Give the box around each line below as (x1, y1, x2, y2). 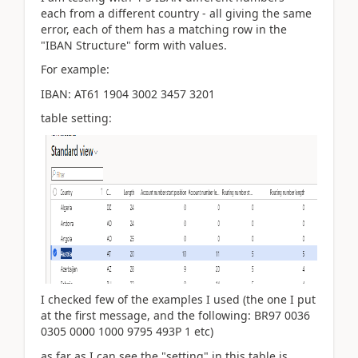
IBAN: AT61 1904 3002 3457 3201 (41, 86, 215, 101)
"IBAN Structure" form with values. (41, 37, 227, 53)
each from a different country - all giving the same (41, 5, 312, 21)
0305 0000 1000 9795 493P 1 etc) (41, 324, 213, 339)
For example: (41, 62, 109, 77)
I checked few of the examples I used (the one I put (41, 292, 316, 307)
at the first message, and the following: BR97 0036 (41, 308, 310, 323)
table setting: (41, 110, 112, 125)
